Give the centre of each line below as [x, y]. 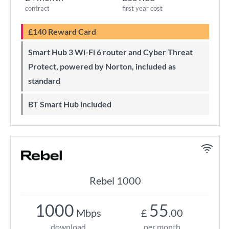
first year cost [142, 8]
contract [37, 8]
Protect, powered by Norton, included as [102, 66]
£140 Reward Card [64, 31]
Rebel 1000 [115, 180]
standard [44, 81]
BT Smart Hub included [72, 104]
